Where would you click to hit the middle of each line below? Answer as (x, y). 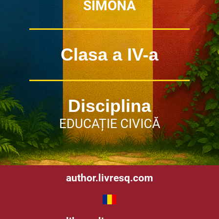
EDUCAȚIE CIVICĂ (109, 124)
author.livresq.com (109, 178)
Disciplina (109, 106)
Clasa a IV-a (109, 55)
